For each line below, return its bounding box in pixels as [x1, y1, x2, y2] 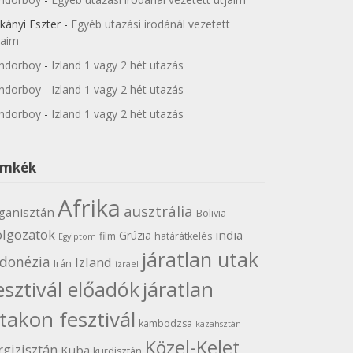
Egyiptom [58, 230, 96, 242]
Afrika [57, 191, 121, 224]
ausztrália [123, 200, 193, 221]
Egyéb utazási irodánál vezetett [70, 16, 230, 32]
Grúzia [118, 227, 151, 243]
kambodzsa [138, 316, 192, 330]
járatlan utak [141, 245, 258, 273]
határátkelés [154, 229, 212, 243]
